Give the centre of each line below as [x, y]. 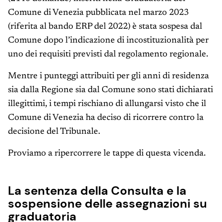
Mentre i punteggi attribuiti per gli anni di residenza [109, 77]
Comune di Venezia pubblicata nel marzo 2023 [98, 13]
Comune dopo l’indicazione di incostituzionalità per [108, 41]
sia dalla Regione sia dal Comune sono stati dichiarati [111, 90]
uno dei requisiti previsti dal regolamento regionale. [108, 55]
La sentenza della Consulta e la [97, 191]
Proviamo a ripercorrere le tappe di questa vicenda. [107, 154]
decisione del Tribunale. [54, 132]
